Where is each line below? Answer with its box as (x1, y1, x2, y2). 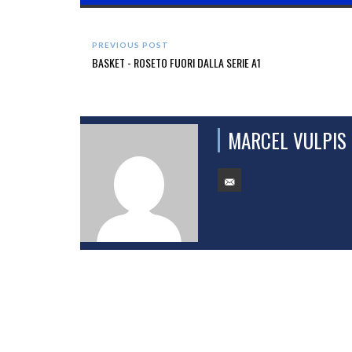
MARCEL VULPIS (228, 126, 346, 156)
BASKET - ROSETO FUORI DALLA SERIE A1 (92, 54, 261, 71)
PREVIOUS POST (92, 40, 169, 50)
